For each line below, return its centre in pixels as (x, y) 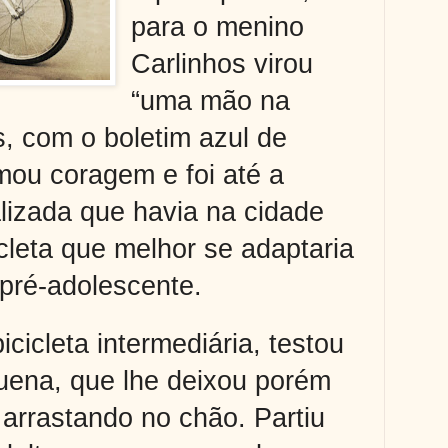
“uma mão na (211, 100)
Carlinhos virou (222, 63)
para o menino (218, 26)
